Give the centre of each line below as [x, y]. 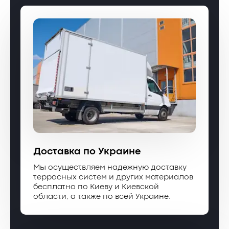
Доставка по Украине [87, 151]
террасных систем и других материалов [113, 177]
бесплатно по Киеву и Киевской [96, 187]
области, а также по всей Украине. [102, 197]
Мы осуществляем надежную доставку [110, 167]
